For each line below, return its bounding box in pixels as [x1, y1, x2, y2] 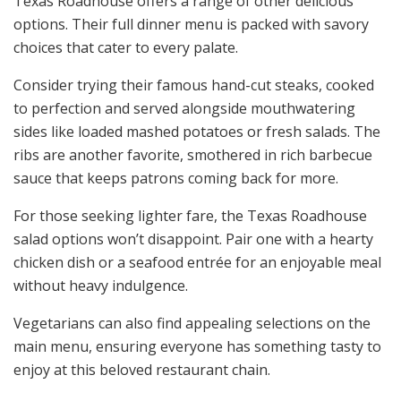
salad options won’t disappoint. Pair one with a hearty [13, 229, 373, 250]
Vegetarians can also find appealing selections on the [13, 313, 371, 334]
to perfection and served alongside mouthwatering [13, 98, 355, 119]
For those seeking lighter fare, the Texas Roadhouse [13, 206, 367, 226]
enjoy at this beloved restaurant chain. [13, 360, 270, 380]
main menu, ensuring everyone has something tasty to [13, 337, 381, 357]
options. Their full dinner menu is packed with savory [13, 14, 369, 35]
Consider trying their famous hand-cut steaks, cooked [13, 75, 374, 96]
